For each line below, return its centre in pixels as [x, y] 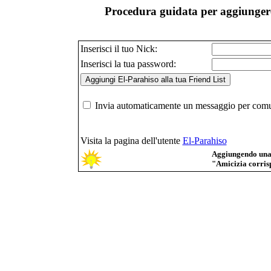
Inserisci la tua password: [128, 64]
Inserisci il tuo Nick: [119, 48]
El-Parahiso [204, 140]
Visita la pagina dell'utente [131, 140]
